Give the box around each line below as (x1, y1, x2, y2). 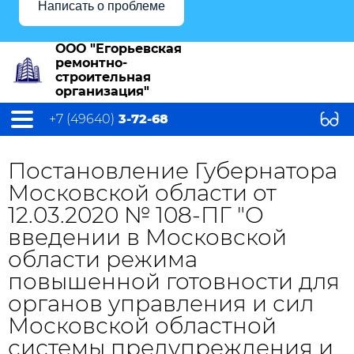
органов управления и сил (8, 290, 314, 317)
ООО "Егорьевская (55, 41, 182, 56)
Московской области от (8, 179, 277, 206)
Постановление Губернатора (8, 157, 337, 184)
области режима (8, 246, 198, 273)
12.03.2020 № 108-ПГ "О (8, 201, 264, 228)
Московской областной (8, 312, 277, 339)
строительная (55, 70, 151, 85)
